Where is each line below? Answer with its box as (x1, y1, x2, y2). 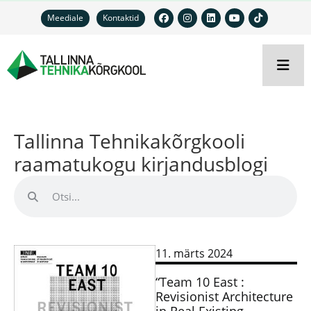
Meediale (47, 12, 83, 24)
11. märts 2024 (155, 246, 233, 261)
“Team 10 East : (155, 274, 244, 290)
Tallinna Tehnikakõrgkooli (14, 128, 245, 154)
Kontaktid (103, 12, 139, 24)
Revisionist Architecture (155, 288, 293, 305)
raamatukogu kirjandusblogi (14, 151, 268, 177)
